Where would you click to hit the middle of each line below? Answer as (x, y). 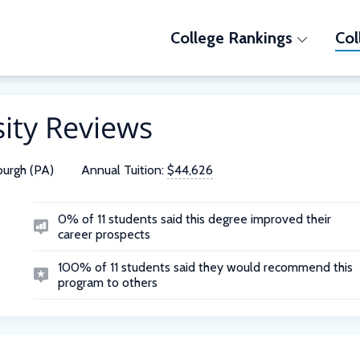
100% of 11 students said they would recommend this (205, 267)
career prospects (104, 234)
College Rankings (231, 38)
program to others (107, 282)
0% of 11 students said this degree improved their (194, 219)
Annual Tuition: (123, 170)
